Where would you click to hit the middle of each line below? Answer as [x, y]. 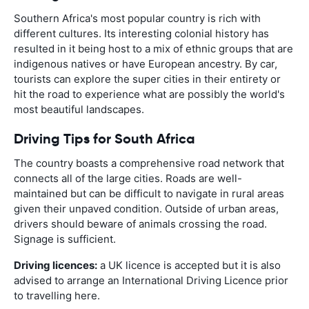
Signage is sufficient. [65, 239]
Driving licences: [56, 265]
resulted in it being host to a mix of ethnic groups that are [153, 48]
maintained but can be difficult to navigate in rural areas [149, 193]
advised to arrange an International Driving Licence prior [151, 280]
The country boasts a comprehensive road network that [149, 163]
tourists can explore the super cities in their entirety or [147, 79]
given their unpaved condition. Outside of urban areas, [146, 208]
